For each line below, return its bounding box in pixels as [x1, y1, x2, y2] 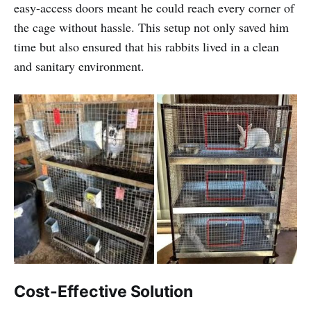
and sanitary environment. [14, 57, 144, 74]
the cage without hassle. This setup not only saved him [14, 18, 289, 35]
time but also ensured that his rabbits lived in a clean [14, 37, 279, 55]
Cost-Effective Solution [14, 282, 193, 302]
